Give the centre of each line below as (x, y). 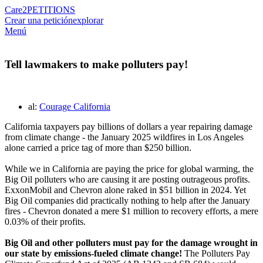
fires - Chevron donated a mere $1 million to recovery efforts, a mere (131, 211)
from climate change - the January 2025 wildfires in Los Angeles (124, 137)
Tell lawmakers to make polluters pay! (96, 64)
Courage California (75, 107)
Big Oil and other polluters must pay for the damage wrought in (131, 243)
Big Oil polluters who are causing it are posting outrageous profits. (127, 180)
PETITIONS (51, 10)
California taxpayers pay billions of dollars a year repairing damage (129, 127)
